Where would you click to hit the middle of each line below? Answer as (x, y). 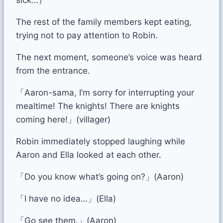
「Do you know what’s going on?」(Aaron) (100, 176)
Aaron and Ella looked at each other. (89, 155)
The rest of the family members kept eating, (104, 22)
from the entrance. (53, 70)
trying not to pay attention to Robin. (87, 35)
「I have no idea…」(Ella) (66, 198)
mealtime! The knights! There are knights (98, 106)
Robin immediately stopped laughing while (101, 141)
